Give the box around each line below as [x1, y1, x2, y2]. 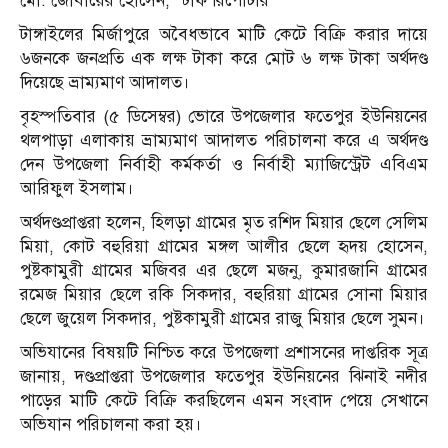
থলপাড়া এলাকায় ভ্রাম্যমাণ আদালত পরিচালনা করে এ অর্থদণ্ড [20, 130, 428, 152]
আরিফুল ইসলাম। [20, 178, 134, 200]
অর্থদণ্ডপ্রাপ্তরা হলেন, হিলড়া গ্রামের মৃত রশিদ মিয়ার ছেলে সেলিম [20, 212, 428, 234]
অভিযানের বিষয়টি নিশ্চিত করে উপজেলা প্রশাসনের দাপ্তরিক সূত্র [20, 342, 428, 364]
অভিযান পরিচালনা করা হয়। [20, 414, 202, 436]
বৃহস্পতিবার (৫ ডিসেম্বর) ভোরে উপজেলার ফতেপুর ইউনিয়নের [20, 106, 428, 128]
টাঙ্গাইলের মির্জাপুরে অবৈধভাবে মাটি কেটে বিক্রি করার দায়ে [20, 24, 428, 46]
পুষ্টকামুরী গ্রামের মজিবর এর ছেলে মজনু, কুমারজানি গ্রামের [20, 260, 428, 282]
